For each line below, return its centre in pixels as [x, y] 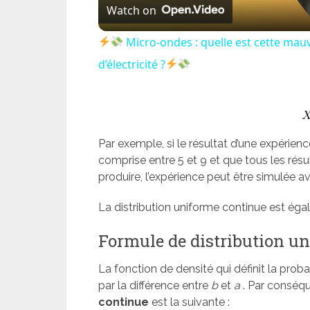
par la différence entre [155, 286]
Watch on [131, 10]
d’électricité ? [132, 64]
